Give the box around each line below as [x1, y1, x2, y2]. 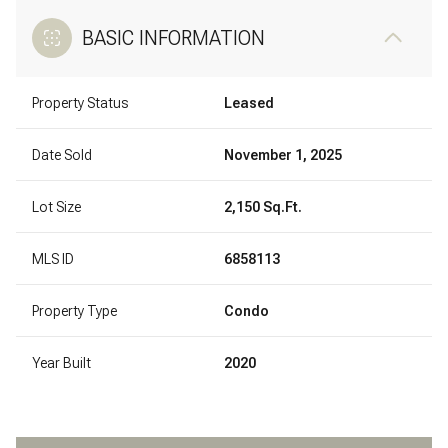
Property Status [32, 94, 128, 111]
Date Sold [32, 146, 92, 163]
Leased [224, 94, 274, 111]
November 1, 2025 [224, 146, 342, 163]
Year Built [32, 354, 91, 371]
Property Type [32, 302, 117, 319]
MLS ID [32, 250, 74, 267]
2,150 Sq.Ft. [224, 198, 302, 215]
